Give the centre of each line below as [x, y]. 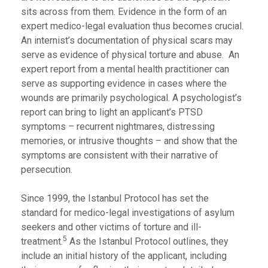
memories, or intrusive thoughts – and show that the [129, 141]
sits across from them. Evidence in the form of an [124, 12]
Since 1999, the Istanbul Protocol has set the [115, 198]
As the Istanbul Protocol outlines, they [148, 241]
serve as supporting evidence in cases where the [124, 83]
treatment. [42, 241]
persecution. [47, 170]
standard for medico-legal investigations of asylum [128, 213]
